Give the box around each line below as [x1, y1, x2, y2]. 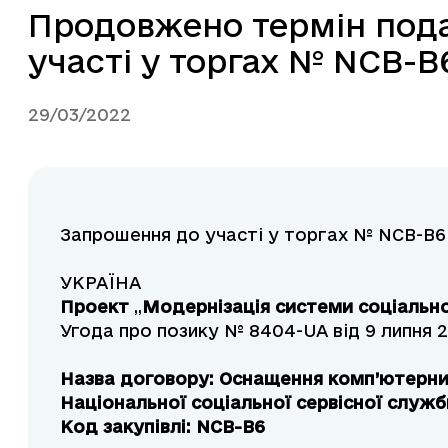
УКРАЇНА [60, 273, 141, 293]
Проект [60, 297, 134, 317]
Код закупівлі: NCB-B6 [60, 417, 265, 437]
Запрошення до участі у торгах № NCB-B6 [60, 225, 446, 245]
